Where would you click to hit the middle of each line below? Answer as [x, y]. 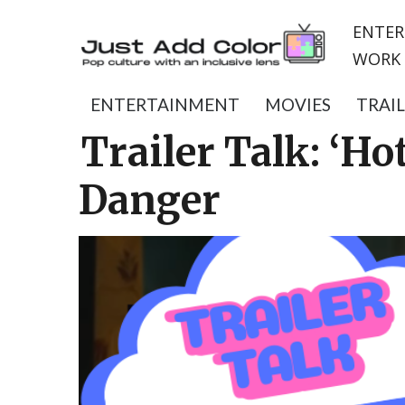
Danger [150, 201]
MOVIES [298, 104]
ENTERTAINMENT [165, 104]
